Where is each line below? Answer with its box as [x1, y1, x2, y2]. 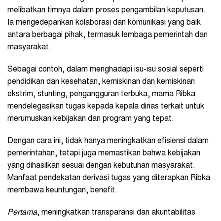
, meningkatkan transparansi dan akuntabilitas [37, 209, 195, 217]
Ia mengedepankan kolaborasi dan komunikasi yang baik [7, 19, 201, 27]
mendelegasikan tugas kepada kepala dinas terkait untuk [7, 103, 204, 111]
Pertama [7, 209, 37, 217]
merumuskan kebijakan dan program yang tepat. [7, 115, 176, 123]
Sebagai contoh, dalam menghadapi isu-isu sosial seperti [7, 66, 204, 74]
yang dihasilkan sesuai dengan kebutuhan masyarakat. [7, 162, 195, 170]
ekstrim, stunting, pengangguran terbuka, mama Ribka [7, 90, 195, 99]
